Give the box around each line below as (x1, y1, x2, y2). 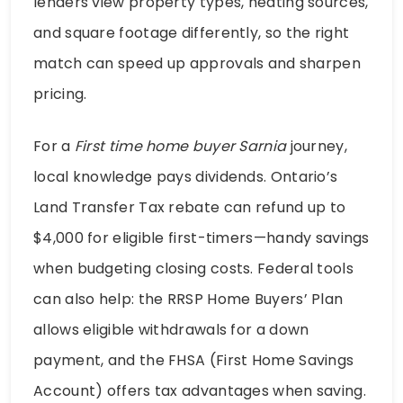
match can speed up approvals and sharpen (33, 53, 361, 75)
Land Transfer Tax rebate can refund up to (33, 197, 346, 219)
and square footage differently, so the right (33, 22, 350, 44)
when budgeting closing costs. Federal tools (33, 258, 354, 280)
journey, (286, 136, 347, 157)
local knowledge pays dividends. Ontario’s (33, 166, 338, 188)
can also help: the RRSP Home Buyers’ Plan (33, 289, 344, 310)
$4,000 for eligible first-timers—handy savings (33, 228, 370, 249)
